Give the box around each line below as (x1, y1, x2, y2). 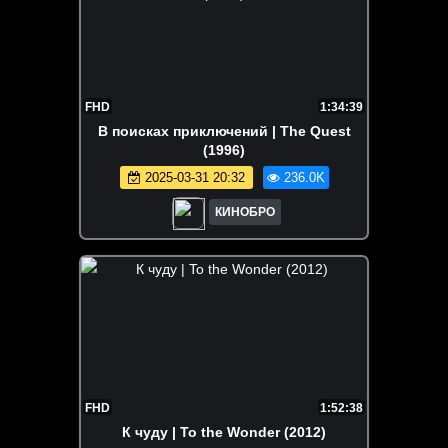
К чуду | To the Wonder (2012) (122, 424, 326, 441)
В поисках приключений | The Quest (97, 123, 351, 140)
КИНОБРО (215, 204, 275, 219)
